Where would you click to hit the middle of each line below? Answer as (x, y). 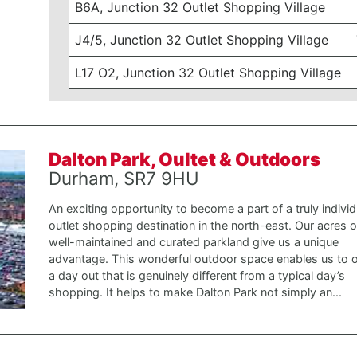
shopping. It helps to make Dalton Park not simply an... (195, 292)
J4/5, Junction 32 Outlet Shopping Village (202, 40)
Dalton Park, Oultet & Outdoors (184, 159)
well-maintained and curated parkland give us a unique (193, 242)
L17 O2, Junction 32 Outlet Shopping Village (208, 73)
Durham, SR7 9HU (124, 178)
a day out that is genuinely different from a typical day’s (196, 275)
